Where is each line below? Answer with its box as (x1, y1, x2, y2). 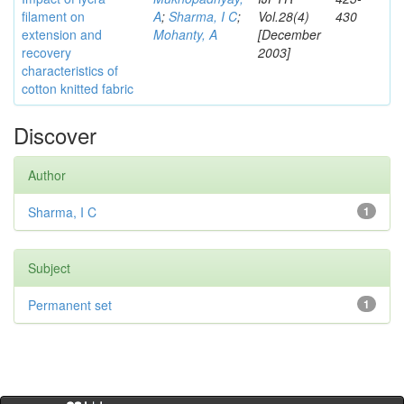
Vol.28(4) (258, 7, 309, 25)
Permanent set (28, 296, 112, 314)
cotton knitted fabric (22, 79, 133, 97)
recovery (22, 43, 71, 61)
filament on (22, 7, 85, 25)
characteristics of (22, 61, 118, 79)
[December (258, 25, 321, 43)
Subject (28, 259, 70, 277)
